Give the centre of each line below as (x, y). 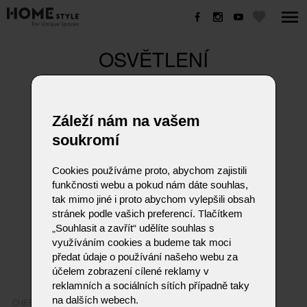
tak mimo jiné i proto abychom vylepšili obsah (153, 199)
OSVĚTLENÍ (153, 59)
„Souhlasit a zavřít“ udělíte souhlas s (133, 228)
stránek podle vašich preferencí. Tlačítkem (147, 213)
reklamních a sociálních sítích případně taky (150, 285)
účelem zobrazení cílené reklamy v (130, 271)
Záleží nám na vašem (126, 121)
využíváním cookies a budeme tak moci (141, 242)
